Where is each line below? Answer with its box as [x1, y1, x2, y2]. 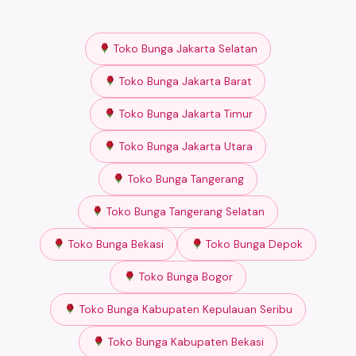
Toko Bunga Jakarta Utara [115, 139, 253, 153]
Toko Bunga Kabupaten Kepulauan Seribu [75, 302, 292, 316]
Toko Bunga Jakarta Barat [116, 74, 253, 88]
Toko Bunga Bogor [135, 269, 233, 284]
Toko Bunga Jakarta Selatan [110, 41, 258, 56]
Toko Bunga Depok [203, 237, 304, 251]
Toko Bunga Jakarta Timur [115, 106, 253, 121]
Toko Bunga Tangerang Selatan [103, 204, 265, 219]
